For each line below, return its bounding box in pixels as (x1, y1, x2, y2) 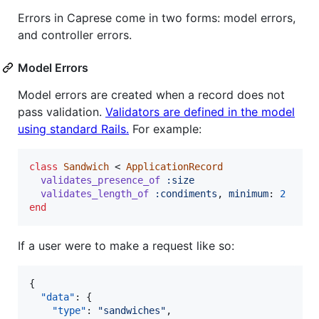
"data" (41, 291, 75, 303)
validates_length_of (41, 188, 149, 200)
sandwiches (103, 305, 160, 317)
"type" (52, 305, 86, 317)
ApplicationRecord (126, 161, 223, 173)
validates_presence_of (41, 174, 160, 187)
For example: (129, 122, 202, 137)
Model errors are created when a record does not (18, 88, 285, 103)
